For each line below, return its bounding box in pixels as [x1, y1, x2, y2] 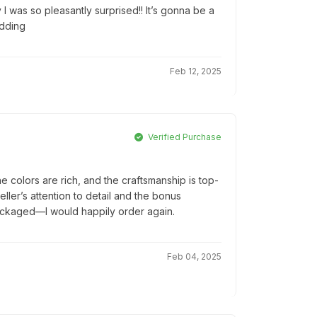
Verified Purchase [146, 132, 221, 143]
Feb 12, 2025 [170, 66, 221, 77]
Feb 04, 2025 [167, 251, 221, 263]
